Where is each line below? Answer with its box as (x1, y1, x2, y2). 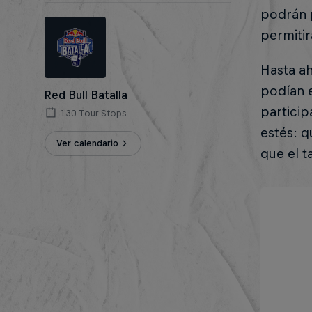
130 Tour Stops (60, 108, 126, 118)
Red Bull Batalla (45, 88, 127, 101)
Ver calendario (56, 138, 118, 148)
